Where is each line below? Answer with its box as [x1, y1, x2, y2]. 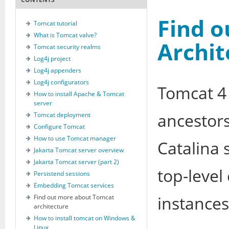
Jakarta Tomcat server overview [34, 146, 124, 154]
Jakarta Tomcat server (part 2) [34, 157, 119, 166]
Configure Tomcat [34, 122, 85, 131]
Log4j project [34, 54, 71, 63]
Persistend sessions [34, 169, 90, 178]
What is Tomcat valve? [34, 31, 97, 39]
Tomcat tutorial [34, 19, 77, 28]
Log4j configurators [34, 78, 89, 86]
